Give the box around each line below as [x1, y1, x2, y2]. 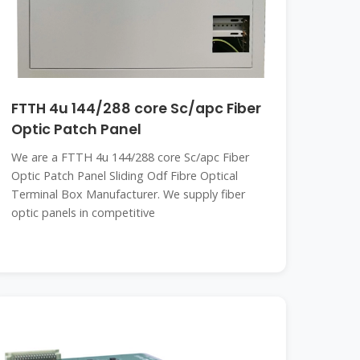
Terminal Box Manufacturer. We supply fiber [11, 186, 246, 202]
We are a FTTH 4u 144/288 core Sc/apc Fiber [11, 149, 250, 165]
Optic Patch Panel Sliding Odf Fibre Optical [11, 168, 239, 183]
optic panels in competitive [11, 205, 156, 220]
